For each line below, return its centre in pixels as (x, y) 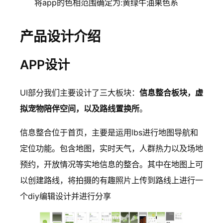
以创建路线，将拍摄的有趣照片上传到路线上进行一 (111, 180)
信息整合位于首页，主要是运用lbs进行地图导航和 (109, 133)
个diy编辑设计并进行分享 (65, 196)
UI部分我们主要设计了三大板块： (80, 93)
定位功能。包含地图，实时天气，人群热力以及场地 (111, 149)
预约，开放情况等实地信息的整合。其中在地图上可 (111, 165)
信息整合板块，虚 (171, 93)
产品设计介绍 (60, 36)
